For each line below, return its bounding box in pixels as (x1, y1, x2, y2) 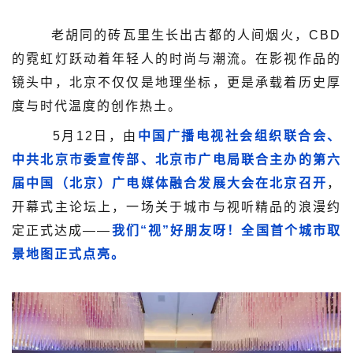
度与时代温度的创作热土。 (12, 98, 182, 113)
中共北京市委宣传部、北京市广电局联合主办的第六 (12, 152, 341, 166)
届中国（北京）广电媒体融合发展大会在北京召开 (12, 176, 327, 190)
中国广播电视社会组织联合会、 (137, 128, 342, 143)
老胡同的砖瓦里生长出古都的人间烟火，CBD (12, 28, 341, 42)
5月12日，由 (12, 128, 138, 143)
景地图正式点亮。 (12, 247, 125, 261)
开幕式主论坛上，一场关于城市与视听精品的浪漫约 (12, 199, 341, 214)
